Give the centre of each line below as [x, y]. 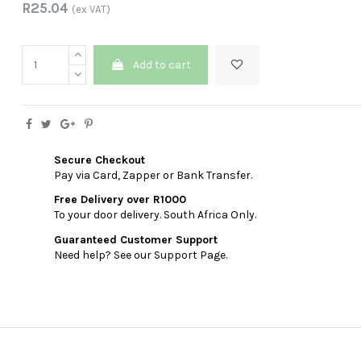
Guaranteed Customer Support [136, 239]
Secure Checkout [100, 160]
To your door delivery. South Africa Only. [156, 215]
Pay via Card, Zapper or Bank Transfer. [154, 176]
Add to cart [162, 65]
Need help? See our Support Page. [141, 255]
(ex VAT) [91, 10]
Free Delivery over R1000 [120, 200]
